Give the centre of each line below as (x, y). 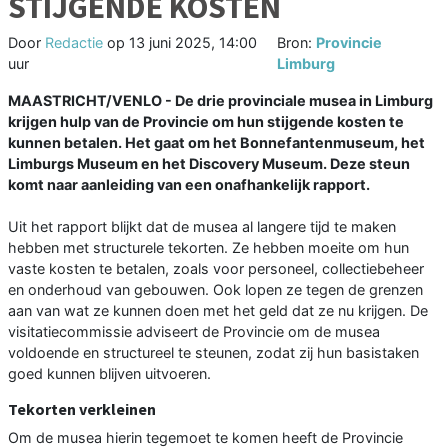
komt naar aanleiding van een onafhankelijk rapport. (189, 185)
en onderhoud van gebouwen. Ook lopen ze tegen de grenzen (215, 290)
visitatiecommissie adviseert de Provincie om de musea (194, 332)
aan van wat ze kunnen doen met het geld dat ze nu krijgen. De (218, 311)
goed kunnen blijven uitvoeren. (109, 374)
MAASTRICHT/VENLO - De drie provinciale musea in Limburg (220, 101)
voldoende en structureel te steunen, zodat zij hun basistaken (213, 353)
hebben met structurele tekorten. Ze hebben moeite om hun (208, 248)
